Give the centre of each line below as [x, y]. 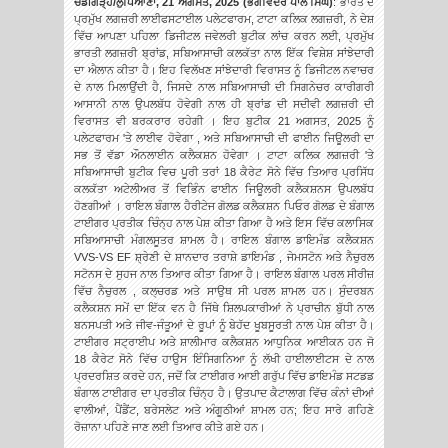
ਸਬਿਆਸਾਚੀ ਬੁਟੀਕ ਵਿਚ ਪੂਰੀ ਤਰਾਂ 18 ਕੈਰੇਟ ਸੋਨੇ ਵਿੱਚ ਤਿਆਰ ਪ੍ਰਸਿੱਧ [224, 172]
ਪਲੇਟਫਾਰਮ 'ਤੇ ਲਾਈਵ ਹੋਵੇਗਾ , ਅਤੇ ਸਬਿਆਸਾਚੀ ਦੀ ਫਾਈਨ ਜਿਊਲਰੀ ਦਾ [224, 138]
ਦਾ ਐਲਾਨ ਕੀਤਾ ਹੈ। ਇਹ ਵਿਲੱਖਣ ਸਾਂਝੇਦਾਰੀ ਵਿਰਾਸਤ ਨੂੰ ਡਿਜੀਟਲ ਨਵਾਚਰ [224, 70]
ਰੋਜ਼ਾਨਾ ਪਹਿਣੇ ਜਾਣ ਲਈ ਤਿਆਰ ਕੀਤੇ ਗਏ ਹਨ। [169, 427]
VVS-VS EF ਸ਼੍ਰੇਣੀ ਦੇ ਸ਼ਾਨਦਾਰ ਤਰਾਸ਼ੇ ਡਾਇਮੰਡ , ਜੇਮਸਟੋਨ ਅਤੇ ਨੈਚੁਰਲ [224, 257]
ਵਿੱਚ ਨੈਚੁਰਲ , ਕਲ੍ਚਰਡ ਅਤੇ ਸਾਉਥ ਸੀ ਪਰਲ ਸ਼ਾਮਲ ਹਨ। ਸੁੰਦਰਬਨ [224, 291]
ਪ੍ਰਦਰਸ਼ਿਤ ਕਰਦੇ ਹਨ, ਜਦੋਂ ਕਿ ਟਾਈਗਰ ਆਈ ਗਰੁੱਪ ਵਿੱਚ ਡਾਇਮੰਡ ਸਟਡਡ [224, 376]
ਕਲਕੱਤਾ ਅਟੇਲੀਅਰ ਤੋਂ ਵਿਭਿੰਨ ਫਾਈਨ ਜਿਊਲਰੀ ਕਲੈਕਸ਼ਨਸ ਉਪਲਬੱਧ [224, 189]
